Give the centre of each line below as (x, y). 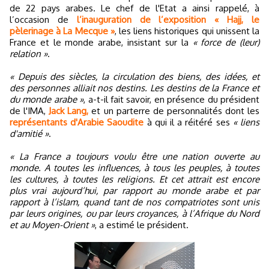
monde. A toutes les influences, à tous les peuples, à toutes (134, 168)
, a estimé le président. (142, 225)
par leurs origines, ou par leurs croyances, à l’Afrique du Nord (134, 213)
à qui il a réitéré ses (188, 122)
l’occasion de (43, 19)
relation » (29, 53)
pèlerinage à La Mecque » (62, 31)
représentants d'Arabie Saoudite (77, 122)
